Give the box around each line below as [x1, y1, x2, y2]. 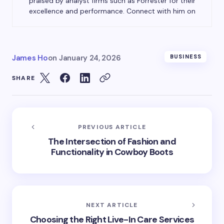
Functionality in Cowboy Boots [50, 146, 173, 158]
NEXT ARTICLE [86, 201, 138, 209]
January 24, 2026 [59, 53, 121, 63]
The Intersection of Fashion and [48, 135, 176, 147]
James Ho [12, 53, 48, 63]
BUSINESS [170, 53, 201, 60]
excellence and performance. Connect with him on [28, 6, 195, 15]
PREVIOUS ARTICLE [77, 123, 146, 131]
